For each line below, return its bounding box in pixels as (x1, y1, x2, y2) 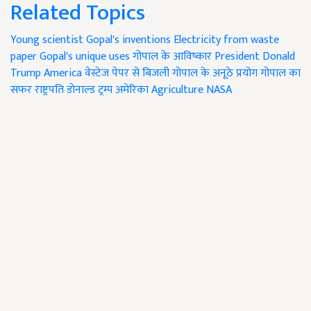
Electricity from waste (174, 30, 279, 49)
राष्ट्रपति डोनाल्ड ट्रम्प (35, 80, 112, 99)
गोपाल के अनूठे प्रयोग (172, 63, 258, 83)
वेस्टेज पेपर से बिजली (85, 63, 169, 83)
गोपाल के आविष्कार (133, 47, 212, 66)
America (44, 63, 82, 83)
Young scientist (10, 30, 83, 49)
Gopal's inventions (86, 30, 171, 49)
